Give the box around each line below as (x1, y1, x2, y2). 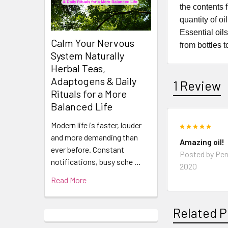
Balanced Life (51, 100, 112, 113)
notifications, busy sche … (51, 157, 141, 167)
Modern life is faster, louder (51, 120, 141, 130)
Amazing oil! (180, 136, 225, 147)
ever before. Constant (51, 145, 124, 155)
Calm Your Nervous (51, 37, 134, 49)
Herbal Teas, (51, 62, 105, 75)
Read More (51, 175, 87, 185)
